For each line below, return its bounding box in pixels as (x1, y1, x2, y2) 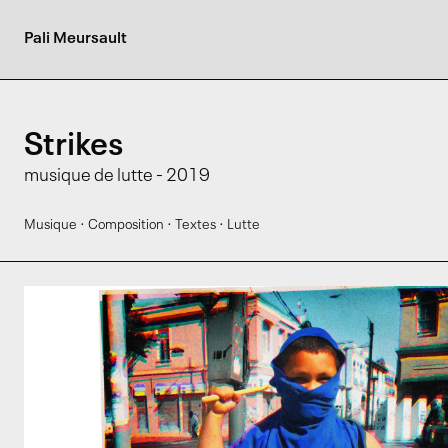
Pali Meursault (24, 31, 127, 47)
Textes (175, 218, 216, 232)
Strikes (24, 130, 123, 162)
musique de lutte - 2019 (24, 167, 210, 185)
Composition (88, 218, 164, 232)
